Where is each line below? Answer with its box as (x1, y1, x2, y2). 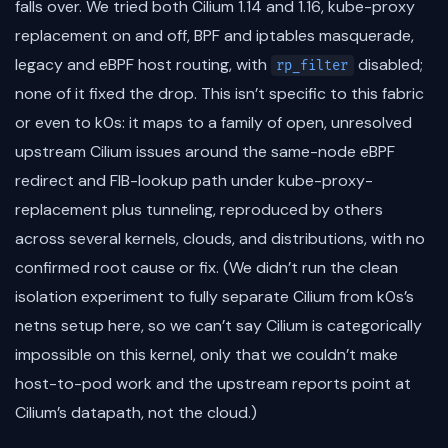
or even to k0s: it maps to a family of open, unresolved (15, 112, 412, 134)
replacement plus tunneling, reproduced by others (15, 199, 383, 221)
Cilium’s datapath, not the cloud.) (15, 402, 257, 424)
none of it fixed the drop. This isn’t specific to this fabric (15, 83, 424, 105)
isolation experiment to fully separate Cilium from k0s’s (15, 286, 414, 308)
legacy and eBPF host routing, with (15, 54, 271, 76)
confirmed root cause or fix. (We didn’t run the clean (15, 257, 398, 279)
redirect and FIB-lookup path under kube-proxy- (15, 170, 373, 192)
